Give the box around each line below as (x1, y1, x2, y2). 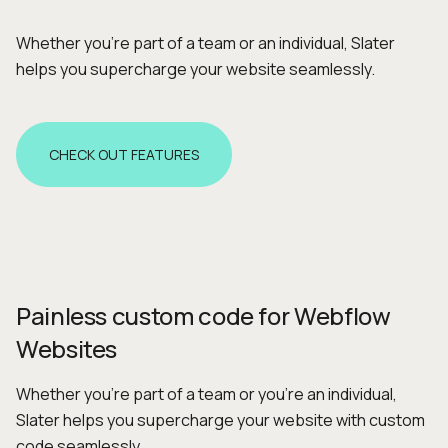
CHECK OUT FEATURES (49, 145, 199, 165)
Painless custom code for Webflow (16, 299, 391, 333)
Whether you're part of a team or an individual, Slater (16, 32, 395, 55)
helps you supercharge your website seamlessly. (16, 58, 375, 81)
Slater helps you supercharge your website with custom (16, 409, 425, 432)
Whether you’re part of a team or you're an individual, (16, 383, 397, 406)
